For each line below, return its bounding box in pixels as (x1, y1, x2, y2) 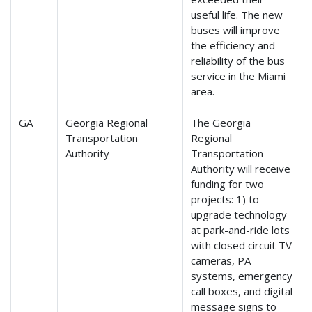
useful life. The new (191, 8, 283, 22)
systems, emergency (191, 269, 293, 283)
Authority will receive (191, 162, 291, 176)
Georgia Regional (65, 116, 148, 130)
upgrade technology (191, 208, 288, 222)
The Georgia (191, 116, 251, 130)
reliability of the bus (191, 54, 286, 68)
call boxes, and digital (191, 284, 293, 299)
